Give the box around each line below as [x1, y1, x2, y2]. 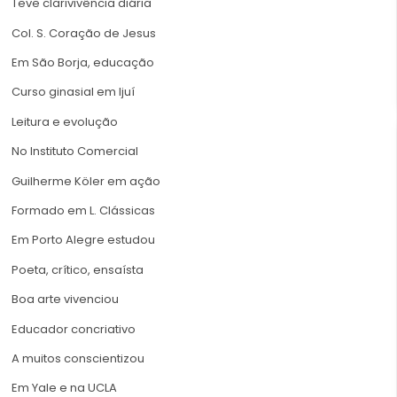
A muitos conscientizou [12, 349, 144, 367]
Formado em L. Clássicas [12, 202, 155, 220]
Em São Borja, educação [12, 54, 154, 72]
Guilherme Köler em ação [12, 172, 160, 190]
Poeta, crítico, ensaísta [12, 261, 144, 278]
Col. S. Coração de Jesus [12, 24, 156, 42]
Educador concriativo [12, 320, 136, 338]
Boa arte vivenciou [12, 291, 119, 308]
